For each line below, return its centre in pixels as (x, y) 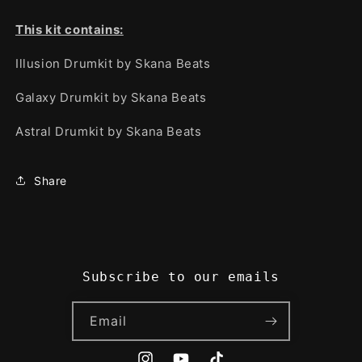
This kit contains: (69, 29)
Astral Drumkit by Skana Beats (109, 131)
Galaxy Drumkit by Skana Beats (111, 97)
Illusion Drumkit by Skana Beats (113, 63)
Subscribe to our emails (181, 277)
